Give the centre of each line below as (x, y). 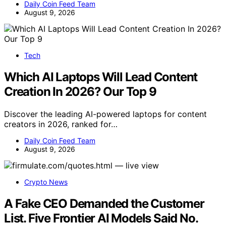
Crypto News (46, 182)
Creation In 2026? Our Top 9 (80, 91)
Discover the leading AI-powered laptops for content (105, 114)
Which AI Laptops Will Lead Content (101, 77)
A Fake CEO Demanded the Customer (104, 203)
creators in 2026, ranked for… (61, 124)
